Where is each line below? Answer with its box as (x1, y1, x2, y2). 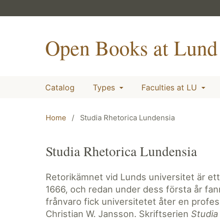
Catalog (45, 82, 75, 92)
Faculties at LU (141, 82, 199, 92)
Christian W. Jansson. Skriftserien (46, 208, 191, 219)
